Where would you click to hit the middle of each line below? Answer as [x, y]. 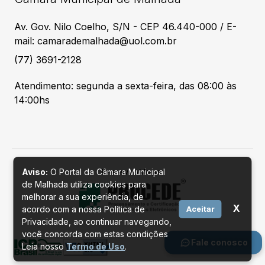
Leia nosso [44, 246]
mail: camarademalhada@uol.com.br [96, 41]
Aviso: [35, 172]
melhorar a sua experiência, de [83, 197]
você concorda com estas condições [95, 234]
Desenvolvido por [132, 172]
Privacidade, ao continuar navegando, [97, 222]
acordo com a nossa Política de [84, 209]
